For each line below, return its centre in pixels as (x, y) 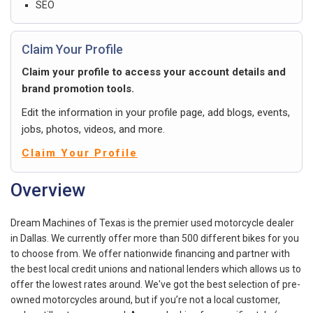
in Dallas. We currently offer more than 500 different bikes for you (155, 238)
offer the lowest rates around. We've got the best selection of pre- (155, 284)
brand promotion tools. (78, 88)
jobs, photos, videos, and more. (93, 129)
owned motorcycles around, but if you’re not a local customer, (145, 299)
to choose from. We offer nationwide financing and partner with (150, 253)
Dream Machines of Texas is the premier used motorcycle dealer (152, 223)
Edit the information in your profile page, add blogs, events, (156, 112)
